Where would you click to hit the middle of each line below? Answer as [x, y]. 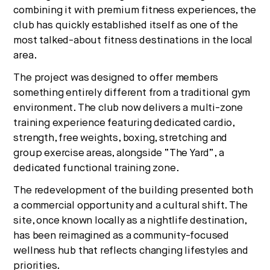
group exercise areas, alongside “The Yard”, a [119, 153]
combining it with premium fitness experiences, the [135, 10]
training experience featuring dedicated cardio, [124, 123]
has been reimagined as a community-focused [121, 236]
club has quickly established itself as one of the [126, 25]
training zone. [146, 168]
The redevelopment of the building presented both [133, 190]
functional [87, 168]
